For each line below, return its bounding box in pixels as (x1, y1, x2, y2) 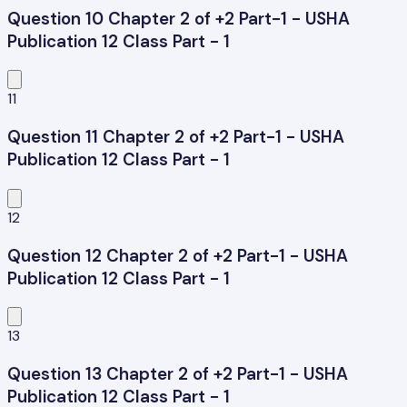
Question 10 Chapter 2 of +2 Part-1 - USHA (7, 6, 350, 30)
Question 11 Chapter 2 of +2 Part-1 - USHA (7, 125, 344, 149)
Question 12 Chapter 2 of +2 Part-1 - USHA (7, 243, 348, 267)
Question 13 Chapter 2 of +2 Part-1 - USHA (7, 362, 348, 385)
